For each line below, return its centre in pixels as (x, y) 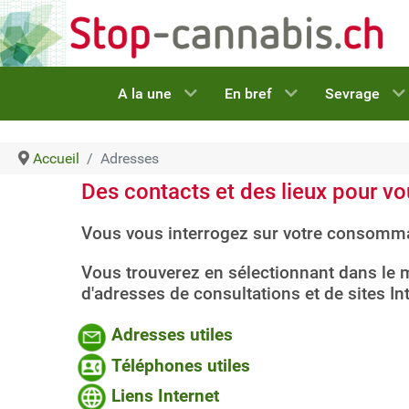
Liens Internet (163, 396)
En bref (248, 94)
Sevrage (352, 94)
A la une (144, 94)
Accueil (56, 158)
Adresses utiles (172, 336)
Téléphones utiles (181, 366)
